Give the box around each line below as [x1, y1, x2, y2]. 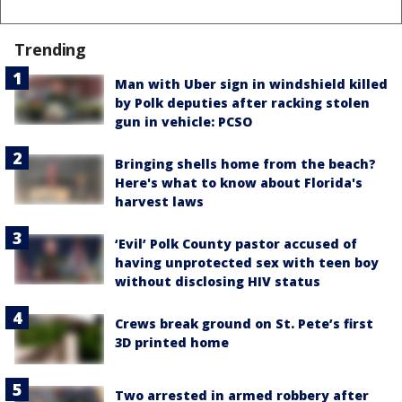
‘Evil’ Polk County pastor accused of [115, 234, 357, 252]
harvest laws [115, 192, 204, 210]
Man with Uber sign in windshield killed [115, 74, 388, 92]
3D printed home [115, 333, 229, 351]
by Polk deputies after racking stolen [115, 93, 370, 111]
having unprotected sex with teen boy [115, 253, 379, 271]
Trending [14, 38, 87, 60]
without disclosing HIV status [115, 272, 320, 290]
